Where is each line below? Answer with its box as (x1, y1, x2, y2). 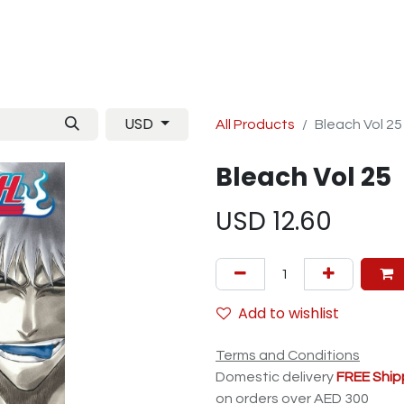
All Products (216, 117, 295, 132)
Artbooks (221, 32, 294, 55)
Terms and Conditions (216, 348, 360, 363)
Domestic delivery (216, 370, 336, 384)
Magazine (129, 32, 207, 55)
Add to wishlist (238, 303, 339, 324)
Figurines (308, 32, 380, 55)
